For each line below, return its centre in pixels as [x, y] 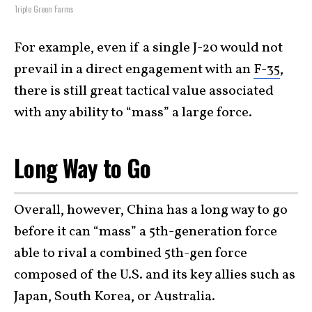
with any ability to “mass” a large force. [133, 112]
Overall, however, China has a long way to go [151, 210]
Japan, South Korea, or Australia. [115, 297]
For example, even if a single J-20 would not [148, 48]
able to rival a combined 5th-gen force [131, 253]
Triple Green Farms [44, 9]
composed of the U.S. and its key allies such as [155, 275]
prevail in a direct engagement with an [134, 69]
